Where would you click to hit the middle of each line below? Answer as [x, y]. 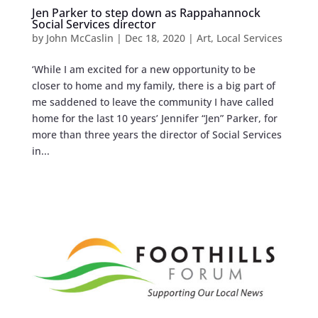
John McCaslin [79, 38]
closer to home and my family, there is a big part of [153, 86]
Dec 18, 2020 [155, 38]
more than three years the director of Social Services [157, 135]
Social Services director [94, 24]
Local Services [249, 38]
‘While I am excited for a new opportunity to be [143, 70]
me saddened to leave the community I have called [153, 102]
